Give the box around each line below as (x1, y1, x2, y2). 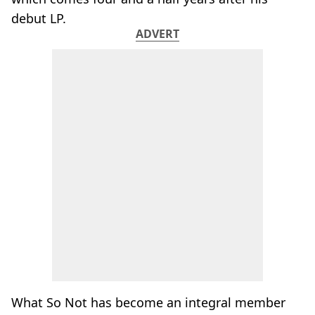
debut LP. (11, 10, 66, 27)
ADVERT (136, 26, 179, 41)
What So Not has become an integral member (11, 294, 285, 311)
